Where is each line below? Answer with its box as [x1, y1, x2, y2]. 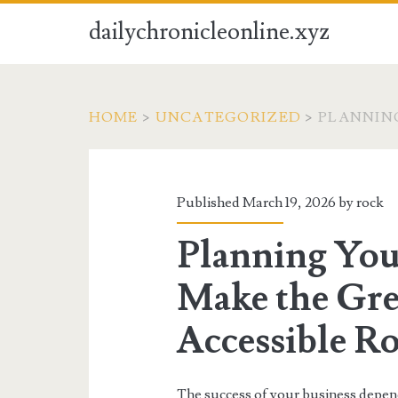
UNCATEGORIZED [155, 108, 302, 126]
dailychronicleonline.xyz [88, 17, 330, 47]
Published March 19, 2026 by [177, 194, 357, 211]
